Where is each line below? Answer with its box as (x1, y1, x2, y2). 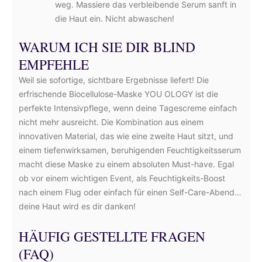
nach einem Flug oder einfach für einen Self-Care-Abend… (19, 187, 242, 197)
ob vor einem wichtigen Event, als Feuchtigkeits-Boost (19, 173, 225, 183)
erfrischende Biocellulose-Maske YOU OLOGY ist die (19, 89, 218, 99)
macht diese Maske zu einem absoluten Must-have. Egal (19, 159, 234, 169)
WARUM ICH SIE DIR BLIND (19, 37, 195, 56)
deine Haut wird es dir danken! (19, 201, 136, 211)
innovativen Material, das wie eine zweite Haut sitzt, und (19, 131, 233, 141)
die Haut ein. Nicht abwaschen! (55, 13, 174, 23)
